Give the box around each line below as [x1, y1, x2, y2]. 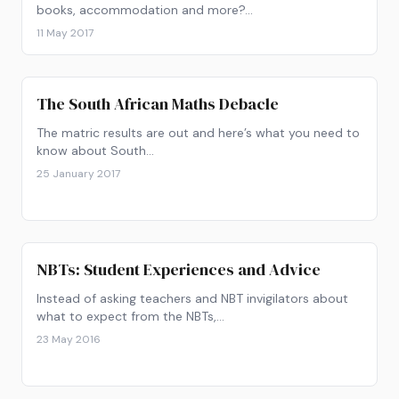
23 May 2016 [37, 332, 101, 346]
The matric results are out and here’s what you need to [37, 125, 360, 141]
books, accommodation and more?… [37, 2, 253, 18]
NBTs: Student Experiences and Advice [37, 258, 321, 281]
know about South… [37, 142, 154, 159]
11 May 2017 [37, 26, 94, 40]
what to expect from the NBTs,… [37, 308, 224, 324]
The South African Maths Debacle [37, 93, 279, 115]
